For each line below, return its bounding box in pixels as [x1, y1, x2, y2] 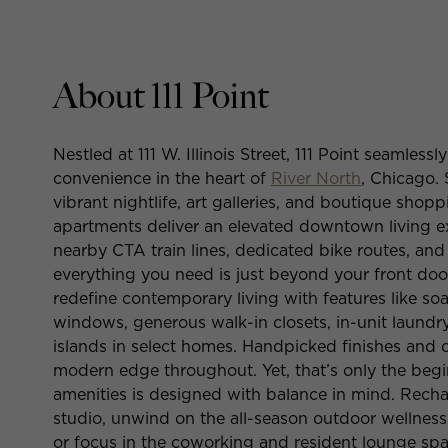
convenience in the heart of [53, 169, 271, 188]
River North [271, 169, 361, 188]
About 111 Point [53, 75, 268, 119]
